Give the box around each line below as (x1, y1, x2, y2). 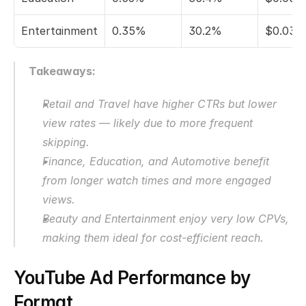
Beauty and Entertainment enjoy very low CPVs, (42, 212, 289, 225)
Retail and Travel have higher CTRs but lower (42, 97, 277, 111)
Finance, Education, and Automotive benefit (42, 154, 269, 168)
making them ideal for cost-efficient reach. (42, 231, 264, 245)
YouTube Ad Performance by (14, 267, 251, 288)
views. (42, 193, 75, 206)
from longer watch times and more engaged (42, 173, 271, 187)
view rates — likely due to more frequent (42, 116, 253, 130)
